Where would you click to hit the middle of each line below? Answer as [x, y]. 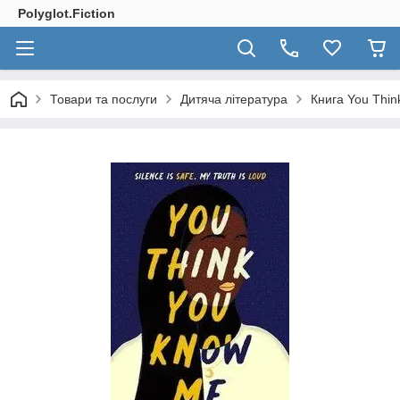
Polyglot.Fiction [67, 13]
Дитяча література [234, 99]
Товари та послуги [104, 99]
